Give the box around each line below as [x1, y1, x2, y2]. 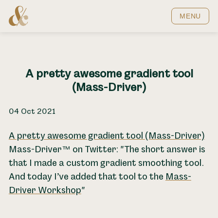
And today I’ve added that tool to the [8, 171, 165, 182]
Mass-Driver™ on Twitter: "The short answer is [8, 144, 205, 155]
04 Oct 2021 [8, 107, 55, 116]
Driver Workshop [8, 184, 81, 196]
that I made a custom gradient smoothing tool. [8, 157, 204, 169]
